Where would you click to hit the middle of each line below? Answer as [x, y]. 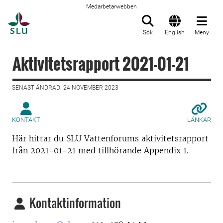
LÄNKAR [199, 120]
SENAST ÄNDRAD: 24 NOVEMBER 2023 [65, 88]
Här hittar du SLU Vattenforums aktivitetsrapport [110, 138]
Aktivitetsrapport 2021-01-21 [101, 63]
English [175, 32]
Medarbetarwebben [111, 6]
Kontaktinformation [74, 203]
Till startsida [55, 17]
